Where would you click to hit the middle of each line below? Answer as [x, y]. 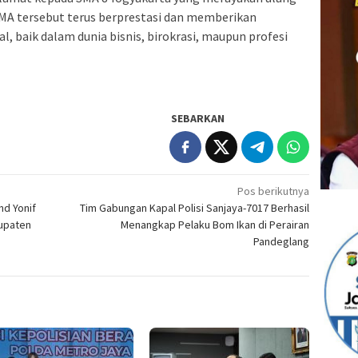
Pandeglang [282, 241]
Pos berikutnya [274, 191]
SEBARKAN [198, 118]
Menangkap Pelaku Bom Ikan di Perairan [215, 224]
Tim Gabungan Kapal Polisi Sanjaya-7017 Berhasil [195, 207]
